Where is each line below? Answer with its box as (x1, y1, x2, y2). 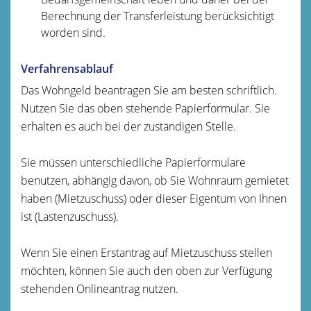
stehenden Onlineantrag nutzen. (21, 280, 178, 296)
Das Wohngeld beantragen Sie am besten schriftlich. (21, 82, 277, 98)
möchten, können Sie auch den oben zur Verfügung (21, 262, 272, 278)
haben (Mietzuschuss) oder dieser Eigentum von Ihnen (21, 190, 287, 206)
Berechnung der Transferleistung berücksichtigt (40, 8, 274, 24)
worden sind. (40, 24, 106, 40)
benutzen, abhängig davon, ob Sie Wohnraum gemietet (21, 172, 289, 188)
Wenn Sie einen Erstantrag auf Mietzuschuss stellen (21, 244, 272, 260)
